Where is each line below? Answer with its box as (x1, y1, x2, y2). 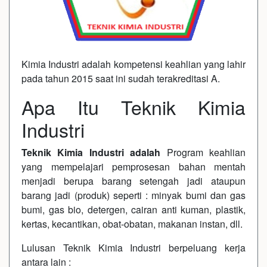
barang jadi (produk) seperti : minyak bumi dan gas (21, 188, 246, 202)
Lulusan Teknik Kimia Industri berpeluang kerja (21, 241, 246, 254)
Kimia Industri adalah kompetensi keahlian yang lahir (21, 57, 246, 71)
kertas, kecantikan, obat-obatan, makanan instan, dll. (21, 217, 243, 231)
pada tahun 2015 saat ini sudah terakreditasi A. (21, 72, 222, 85)
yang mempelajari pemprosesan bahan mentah (21, 160, 246, 173)
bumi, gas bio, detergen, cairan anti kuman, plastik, (21, 203, 246, 216)
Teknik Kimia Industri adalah (21, 145, 167, 159)
